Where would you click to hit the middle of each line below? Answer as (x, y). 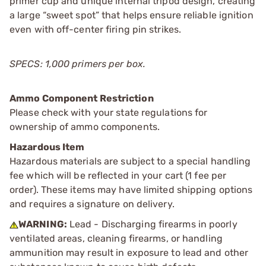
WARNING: (43, 224)
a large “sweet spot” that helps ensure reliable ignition (132, 15)
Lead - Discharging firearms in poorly (152, 224)
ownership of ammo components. (85, 126)
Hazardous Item (47, 147)
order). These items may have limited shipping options (131, 189)
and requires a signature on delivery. (92, 204)
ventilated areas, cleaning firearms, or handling (116, 238)
